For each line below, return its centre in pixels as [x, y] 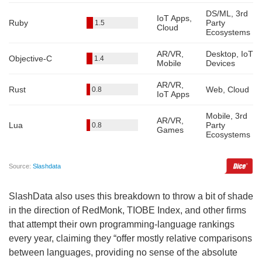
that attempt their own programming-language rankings [122, 224]
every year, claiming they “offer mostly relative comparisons [130, 238]
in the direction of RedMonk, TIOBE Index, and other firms [127, 210]
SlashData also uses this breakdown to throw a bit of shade [131, 196]
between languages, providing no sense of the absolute [123, 252]
